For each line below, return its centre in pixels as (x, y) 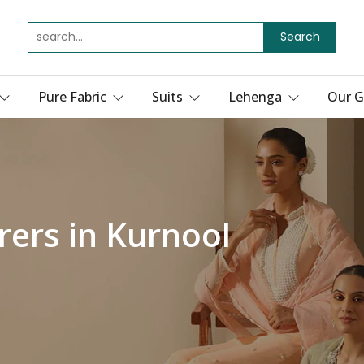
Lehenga (257, 96)
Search (300, 37)
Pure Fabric (74, 96)
